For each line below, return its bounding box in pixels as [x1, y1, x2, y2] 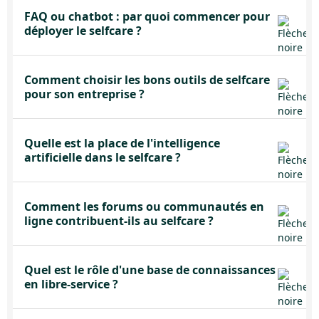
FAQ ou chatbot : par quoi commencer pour [24, 9, 270, 24]
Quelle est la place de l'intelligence [24, 135, 220, 151]
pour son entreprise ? [24, 86, 145, 102]
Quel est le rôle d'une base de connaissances [24, 262, 276, 278]
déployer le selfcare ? [24, 23, 142, 38]
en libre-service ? [24, 276, 118, 292]
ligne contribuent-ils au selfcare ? [24, 213, 214, 229]
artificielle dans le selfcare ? [24, 150, 181, 165]
